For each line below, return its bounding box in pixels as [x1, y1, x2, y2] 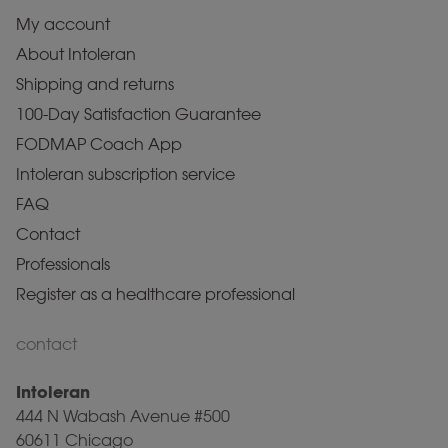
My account [16, 15, 110, 34]
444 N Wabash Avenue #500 [16, 407, 230, 426]
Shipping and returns [16, 75, 174, 94]
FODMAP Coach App [16, 135, 182, 154]
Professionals [16, 255, 110, 274]
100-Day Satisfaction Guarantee [16, 105, 261, 124]
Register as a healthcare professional [16, 285, 295, 304]
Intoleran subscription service [16, 165, 235, 184]
